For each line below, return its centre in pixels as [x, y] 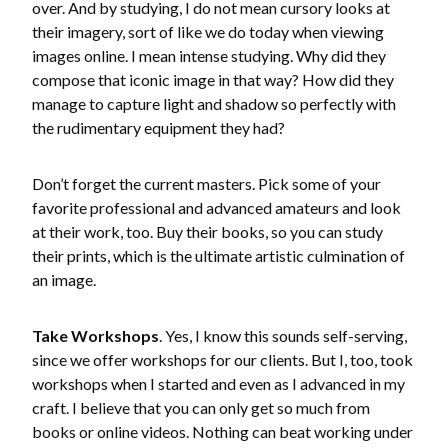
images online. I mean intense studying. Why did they [209, 55]
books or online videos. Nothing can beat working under [222, 431]
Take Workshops [95, 335]
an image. [64, 279]
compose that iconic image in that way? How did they [213, 79]
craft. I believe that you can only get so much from [201, 407]
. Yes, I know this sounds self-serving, [283, 335]
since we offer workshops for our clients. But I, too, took [222, 359]
